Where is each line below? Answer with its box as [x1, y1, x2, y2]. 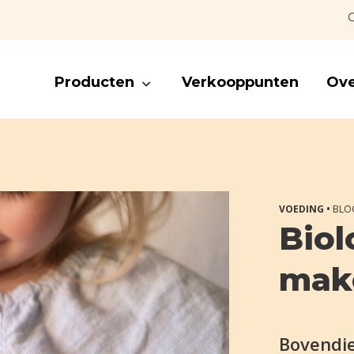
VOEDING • [279, 202, 333, 216]
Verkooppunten [181, 73, 299, 91]
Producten [54, 73, 134, 91]
